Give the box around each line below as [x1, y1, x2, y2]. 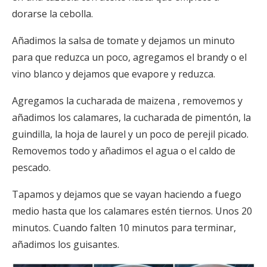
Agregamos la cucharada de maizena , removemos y [12, 94, 243, 108]
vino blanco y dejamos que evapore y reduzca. [12, 67, 215, 81]
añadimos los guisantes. [12, 238, 119, 252]
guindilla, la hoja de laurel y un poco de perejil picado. [12, 128, 249, 141]
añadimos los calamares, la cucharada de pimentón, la [12, 111, 251, 125]
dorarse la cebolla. [12, 7, 93, 21]
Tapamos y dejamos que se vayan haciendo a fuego [12, 188, 241, 201]
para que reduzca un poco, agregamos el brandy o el [12, 51, 247, 64]
